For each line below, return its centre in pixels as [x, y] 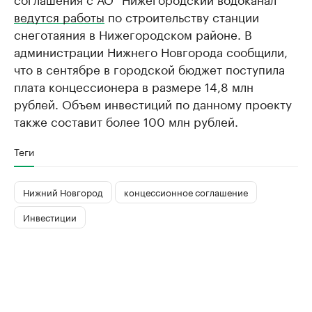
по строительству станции [182, 16]
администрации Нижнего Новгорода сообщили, [151, 50]
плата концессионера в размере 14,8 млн [134, 85]
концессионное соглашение [186, 192]
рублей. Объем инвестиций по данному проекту [153, 103]
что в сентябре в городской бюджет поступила [149, 68]
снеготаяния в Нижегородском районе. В [133, 33]
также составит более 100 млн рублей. [126, 120]
